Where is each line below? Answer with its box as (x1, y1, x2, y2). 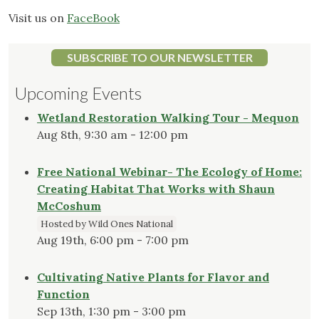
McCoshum (37, 199, 101, 214)
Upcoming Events (14, 83, 142, 104)
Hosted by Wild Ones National (41, 218, 173, 231)
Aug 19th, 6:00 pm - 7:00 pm (37, 233, 189, 248)
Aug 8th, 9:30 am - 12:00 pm (37, 127, 188, 142)
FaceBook (67, 11, 120, 26)
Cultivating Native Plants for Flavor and (37, 270, 269, 285)
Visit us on (9, 11, 67, 26)
